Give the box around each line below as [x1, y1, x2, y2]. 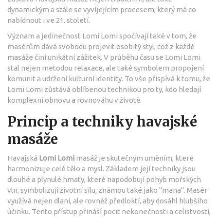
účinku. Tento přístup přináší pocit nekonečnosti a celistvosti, [7, 207, 211, 216]
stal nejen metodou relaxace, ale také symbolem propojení [7, 63, 204, 72]
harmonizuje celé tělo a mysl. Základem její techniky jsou [7, 164, 196, 173]
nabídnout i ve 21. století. [7, 16, 90, 24]
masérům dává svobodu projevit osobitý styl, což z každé [7, 42, 195, 51]
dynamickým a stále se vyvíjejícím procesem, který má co [7, 5, 196, 14]
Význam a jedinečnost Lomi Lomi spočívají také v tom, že [7, 31, 197, 40]
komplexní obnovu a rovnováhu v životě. [7, 95, 142, 104]
